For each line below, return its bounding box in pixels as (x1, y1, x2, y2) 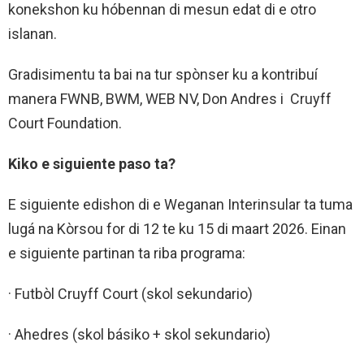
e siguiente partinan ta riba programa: (8, 245, 245, 262)
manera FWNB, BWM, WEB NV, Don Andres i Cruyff (8, 90, 331, 108)
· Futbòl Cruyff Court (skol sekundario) (8, 285, 253, 303)
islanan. (8, 25, 57, 43)
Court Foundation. (8, 115, 122, 132)
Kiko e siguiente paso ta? (8, 155, 175, 173)
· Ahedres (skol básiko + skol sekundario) (8, 326, 271, 344)
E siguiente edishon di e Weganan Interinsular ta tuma (8, 196, 353, 214)
